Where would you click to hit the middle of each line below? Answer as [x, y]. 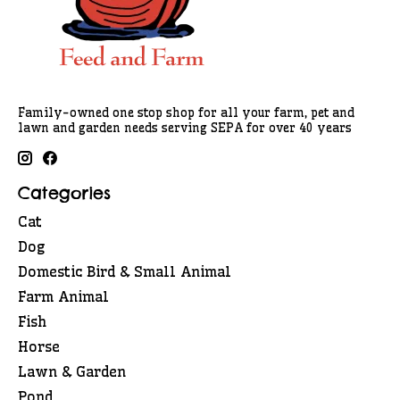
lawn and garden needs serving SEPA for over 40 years [185, 129]
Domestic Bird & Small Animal [125, 271]
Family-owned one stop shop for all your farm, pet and [186, 113]
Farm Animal [63, 296]
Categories [64, 193]
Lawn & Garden [72, 371]
